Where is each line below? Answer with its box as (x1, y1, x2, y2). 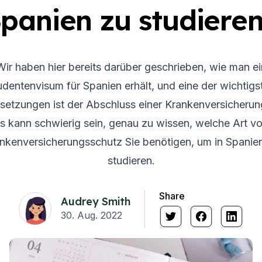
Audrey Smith (61, 195, 130, 208)
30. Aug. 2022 (61, 209, 122, 221)
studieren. (107, 154, 155, 167)
